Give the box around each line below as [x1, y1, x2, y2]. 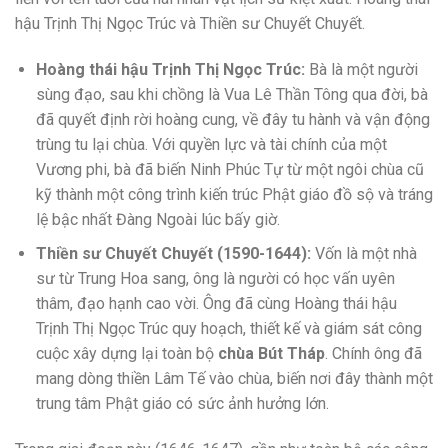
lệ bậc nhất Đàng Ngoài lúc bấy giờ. [35, 209, 280, 229]
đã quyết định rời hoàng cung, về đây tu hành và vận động [35, 109, 430, 129]
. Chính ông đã [324, 344, 422, 364]
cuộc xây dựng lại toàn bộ [35, 344, 218, 364]
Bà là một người [304, 59, 418, 79]
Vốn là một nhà [310, 244, 417, 264]
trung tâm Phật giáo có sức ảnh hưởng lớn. [35, 394, 329, 414]
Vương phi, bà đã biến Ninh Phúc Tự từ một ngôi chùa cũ [35, 159, 424, 179]
